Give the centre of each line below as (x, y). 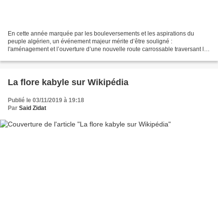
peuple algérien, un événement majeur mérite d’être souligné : (90, 41)
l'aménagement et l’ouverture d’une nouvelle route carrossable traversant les (109, 49)
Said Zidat (33, 108)
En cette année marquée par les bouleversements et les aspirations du (101, 33)
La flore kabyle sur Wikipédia (68, 82)
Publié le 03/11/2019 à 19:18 (46, 100)
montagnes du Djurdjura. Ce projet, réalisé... (66, 57)
